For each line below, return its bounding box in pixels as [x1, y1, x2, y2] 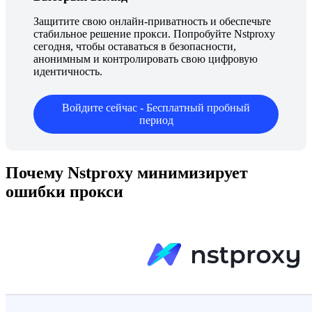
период [139, 114, 173, 126]
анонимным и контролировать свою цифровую [33, 52, 258, 65]
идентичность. [33, 65, 102, 77]
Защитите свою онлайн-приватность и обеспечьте [33, 15, 271, 27]
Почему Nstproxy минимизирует [6, 164, 248, 182]
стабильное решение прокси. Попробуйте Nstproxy [33, 27, 275, 40]
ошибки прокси [6, 182, 123, 201]
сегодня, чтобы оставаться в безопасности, [33, 40, 236, 52]
